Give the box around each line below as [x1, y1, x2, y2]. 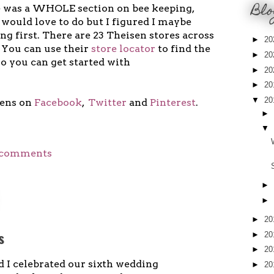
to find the [155, 42, 210, 54]
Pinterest [150, 96, 196, 108]
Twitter [88, 96, 127, 108]
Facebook [34, 96, 82, 108]
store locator [91, 42, 155, 54]
